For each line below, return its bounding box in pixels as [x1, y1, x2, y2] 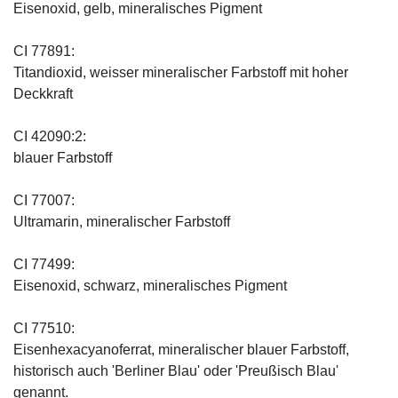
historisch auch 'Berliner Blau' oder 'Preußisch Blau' [13, 363, 338, 379]
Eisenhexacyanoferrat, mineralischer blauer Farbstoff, [13, 342, 349, 358]
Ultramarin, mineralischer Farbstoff [13, 214, 230, 230]
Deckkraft [13, 86, 73, 102]
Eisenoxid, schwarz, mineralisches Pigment [13, 278, 287, 294]
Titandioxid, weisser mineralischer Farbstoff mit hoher [13, 65, 348, 81]
